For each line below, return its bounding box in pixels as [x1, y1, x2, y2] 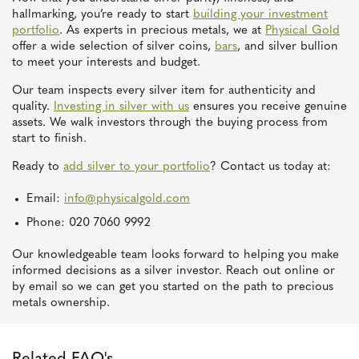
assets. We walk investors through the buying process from [12, 117, 328, 130]
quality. [12, 101, 54, 114]
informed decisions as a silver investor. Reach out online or [12, 265, 335, 278]
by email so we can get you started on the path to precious [12, 281, 333, 294]
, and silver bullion [237, 41, 338, 54]
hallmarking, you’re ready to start [12, 9, 193, 22]
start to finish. [12, 133, 87, 146]
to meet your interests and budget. [12, 57, 200, 70]
